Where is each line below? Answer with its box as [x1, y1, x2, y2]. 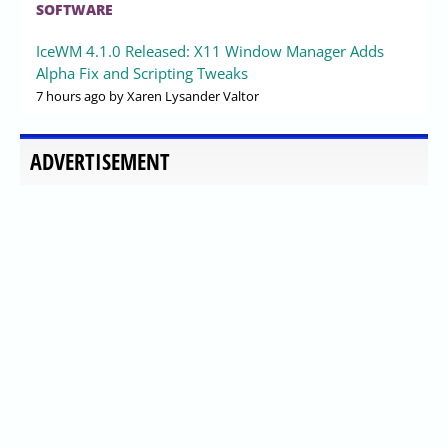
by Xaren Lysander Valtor [106, 87, 259, 106]
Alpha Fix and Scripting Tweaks [36, 63, 248, 84]
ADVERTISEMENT [30, 147, 170, 177]
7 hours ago [36, 87, 106, 106]
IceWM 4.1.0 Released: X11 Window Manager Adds [36, 41, 384, 62]
